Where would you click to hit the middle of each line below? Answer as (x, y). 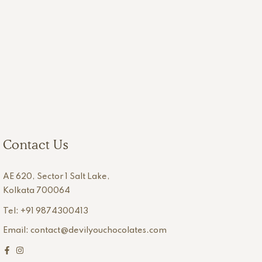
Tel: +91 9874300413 (45, 211)
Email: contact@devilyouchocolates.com (85, 230)
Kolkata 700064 (36, 191)
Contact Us (35, 144)
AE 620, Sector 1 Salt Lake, (56, 177)
